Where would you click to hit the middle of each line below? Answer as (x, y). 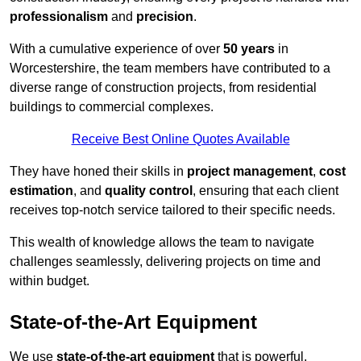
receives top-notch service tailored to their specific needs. (172, 210)
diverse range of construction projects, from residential (163, 88)
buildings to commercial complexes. (112, 107)
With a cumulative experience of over (116, 49)
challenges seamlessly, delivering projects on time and (165, 262)
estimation (41, 191)
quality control (149, 191)
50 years (249, 49)
